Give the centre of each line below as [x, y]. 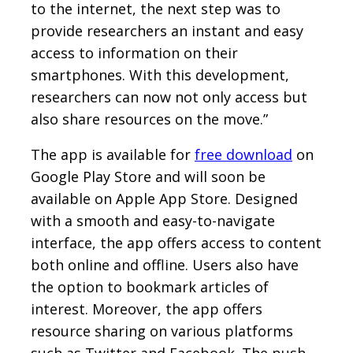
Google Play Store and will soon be [148, 177]
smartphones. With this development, [160, 75]
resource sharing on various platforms [162, 331]
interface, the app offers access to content [176, 243]
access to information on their [134, 53]
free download [243, 155]
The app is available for [113, 155]
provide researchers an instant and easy [167, 31]
